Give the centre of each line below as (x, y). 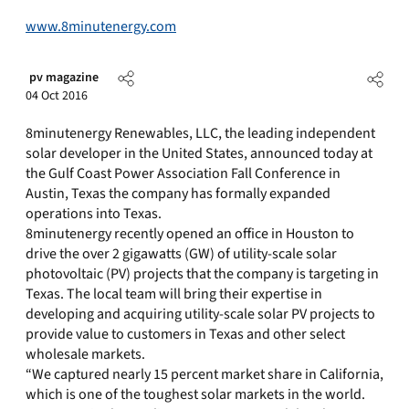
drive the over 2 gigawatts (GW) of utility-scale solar (181, 254)
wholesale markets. (85, 354)
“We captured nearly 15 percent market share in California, (204, 374)
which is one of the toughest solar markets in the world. (195, 394)
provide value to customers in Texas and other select (185, 334)
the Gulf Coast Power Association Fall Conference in (183, 173)
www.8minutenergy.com (101, 26)
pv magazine (64, 78)
